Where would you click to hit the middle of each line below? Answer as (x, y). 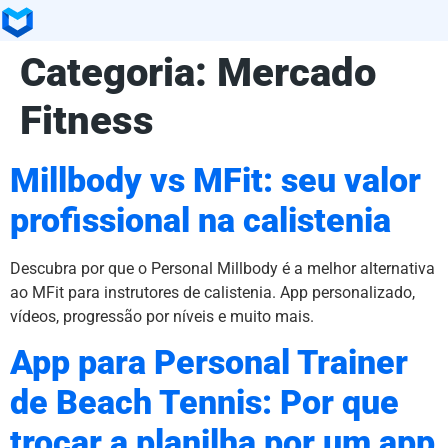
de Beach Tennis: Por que (204, 403)
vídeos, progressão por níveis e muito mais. (162, 316)
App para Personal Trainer (209, 363)
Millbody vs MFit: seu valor (215, 180)
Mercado (296, 72)
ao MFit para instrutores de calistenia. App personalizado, (212, 292)
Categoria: (118, 72)
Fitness (87, 120)
